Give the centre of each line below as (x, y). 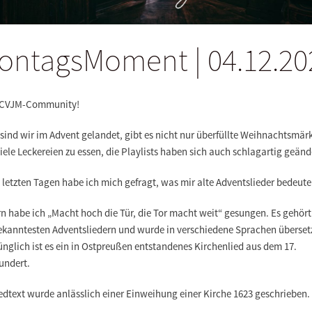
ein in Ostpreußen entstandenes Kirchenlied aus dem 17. (176, 246)
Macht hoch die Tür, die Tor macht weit (135, 212)
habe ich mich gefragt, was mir (130, 182)
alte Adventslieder (237, 182)
